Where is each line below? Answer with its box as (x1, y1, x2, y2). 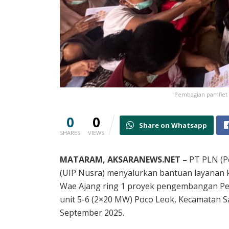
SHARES (60, 129, 80, 137)
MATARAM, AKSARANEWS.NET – (60, 154, 187, 166)
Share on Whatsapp (139, 121, 207, 130)
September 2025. (60, 207, 124, 219)
